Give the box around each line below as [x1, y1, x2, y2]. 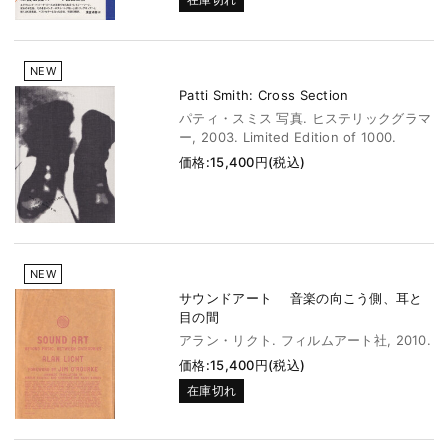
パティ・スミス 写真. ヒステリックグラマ [179, 110, 432, 127]
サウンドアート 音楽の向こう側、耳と [179, 290, 423, 307]
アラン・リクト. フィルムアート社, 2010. [179, 332, 431, 349]
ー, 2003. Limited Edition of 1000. [179, 129, 397, 146]
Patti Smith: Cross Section [179, 87, 349, 104]
